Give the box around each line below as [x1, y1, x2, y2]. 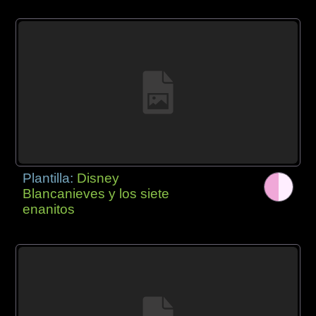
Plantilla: [23, 170, 78, 186]
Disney [77, 170, 120, 186]
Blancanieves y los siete [23, 186, 170, 201]
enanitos [23, 201, 75, 217]
